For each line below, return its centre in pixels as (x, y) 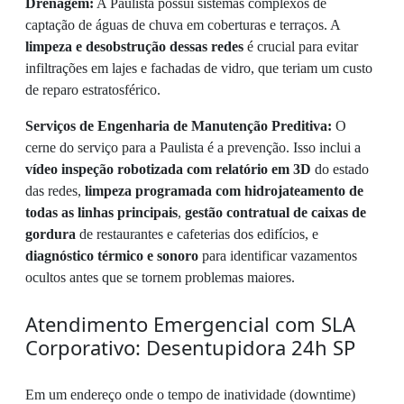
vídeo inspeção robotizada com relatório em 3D (168, 169)
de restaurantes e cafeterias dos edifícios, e (197, 234)
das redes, (55, 191)
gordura (50, 234)
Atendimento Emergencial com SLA (190, 324)
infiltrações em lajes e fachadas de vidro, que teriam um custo (199, 68)
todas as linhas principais (101, 212)
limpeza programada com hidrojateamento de (224, 191)
